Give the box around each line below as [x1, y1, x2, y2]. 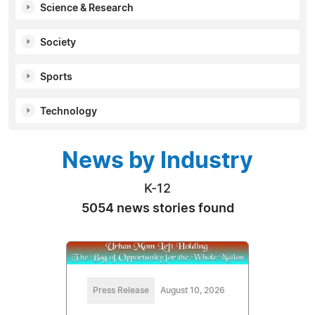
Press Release [93, 286, 149, 295]
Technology [40, 106, 97, 117]
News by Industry [62, 149, 253, 172]
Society [40, 37, 76, 48]
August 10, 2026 [160, 286, 225, 295]
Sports [40, 72, 72, 82]
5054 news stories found [81, 202, 234, 215]
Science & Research [40, 3, 134, 13]
